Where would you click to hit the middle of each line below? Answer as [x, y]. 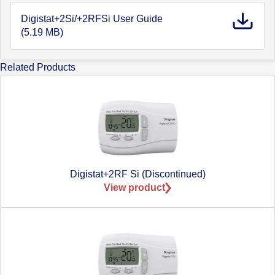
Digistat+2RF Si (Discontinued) [137, 174]
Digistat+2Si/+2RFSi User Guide [92, 18]
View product [134, 188]
